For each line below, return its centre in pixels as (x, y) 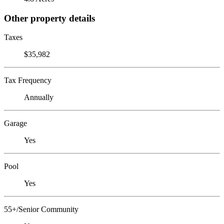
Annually (39, 97)
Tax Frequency (28, 80)
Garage (15, 123)
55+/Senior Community (41, 209)
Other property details (49, 18)
